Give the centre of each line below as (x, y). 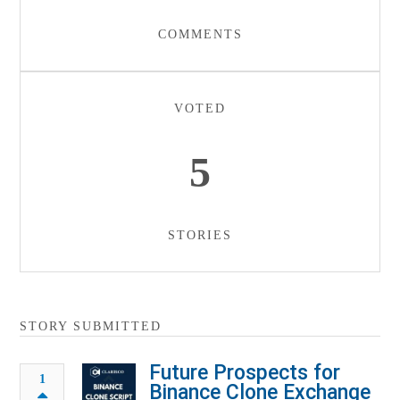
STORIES (200, 235)
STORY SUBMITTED (91, 326)
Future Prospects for (245, 372)
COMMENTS (200, 34)
